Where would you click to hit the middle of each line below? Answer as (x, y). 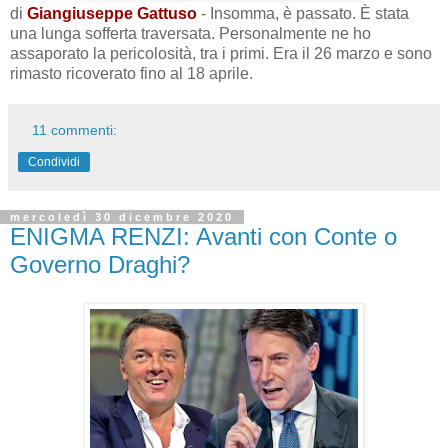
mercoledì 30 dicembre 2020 (122, 217)
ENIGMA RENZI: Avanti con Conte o (203, 237)
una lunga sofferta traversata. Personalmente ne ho (190, 34)
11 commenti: (75, 130)
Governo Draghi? (100, 265)
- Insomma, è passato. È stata (303, 14)
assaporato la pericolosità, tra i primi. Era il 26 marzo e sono (221, 54)
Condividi (54, 162)
